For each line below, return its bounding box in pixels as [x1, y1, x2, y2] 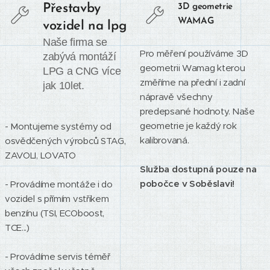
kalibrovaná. [140, 134, 189, 146]
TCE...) [5, 222, 30, 233]
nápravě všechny [140, 91, 213, 102]
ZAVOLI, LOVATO [5, 149, 76, 161]
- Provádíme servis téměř [5, 251, 110, 262]
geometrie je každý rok [140, 120, 237, 131]
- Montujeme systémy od [5, 121, 111, 132]
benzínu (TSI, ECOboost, [5, 207, 105, 219]
